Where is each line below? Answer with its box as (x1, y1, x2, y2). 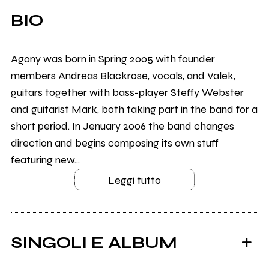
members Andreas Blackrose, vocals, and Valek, (10, 69, 235, 83)
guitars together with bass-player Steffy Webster (10, 86, 244, 100)
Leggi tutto (108, 174, 161, 187)
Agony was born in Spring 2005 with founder (10, 52, 215, 66)
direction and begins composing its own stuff (10, 136, 219, 150)
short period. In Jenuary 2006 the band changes (10, 119, 234, 133)
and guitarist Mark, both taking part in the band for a (10, 103, 258, 116)
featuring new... (10, 153, 80, 167)
